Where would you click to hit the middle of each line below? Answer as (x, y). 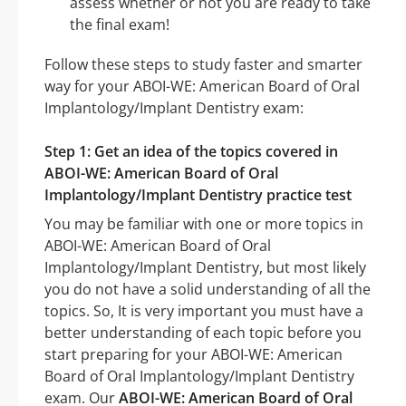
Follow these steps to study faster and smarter (203, 65)
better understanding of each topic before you (203, 333)
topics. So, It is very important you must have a (204, 311)
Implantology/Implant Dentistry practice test (198, 195)
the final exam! (120, 25)
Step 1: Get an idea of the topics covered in (191, 152)
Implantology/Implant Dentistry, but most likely (205, 268)
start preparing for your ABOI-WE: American (193, 355)
